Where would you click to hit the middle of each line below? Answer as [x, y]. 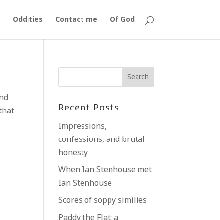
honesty [73, 153]
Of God [122, 20]
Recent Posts [89, 108]
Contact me [76, 20]
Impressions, [83, 126]
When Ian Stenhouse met [105, 170]
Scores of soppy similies [103, 201]
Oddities [27, 20]
